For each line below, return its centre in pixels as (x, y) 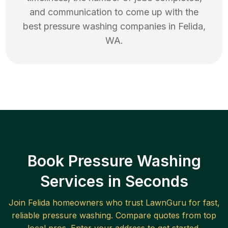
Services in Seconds (114, 181)
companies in (148, 26)
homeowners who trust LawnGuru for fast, (135, 203)
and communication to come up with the (114, 12)
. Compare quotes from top (164, 216)
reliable (27, 216)
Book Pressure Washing (114, 161)
